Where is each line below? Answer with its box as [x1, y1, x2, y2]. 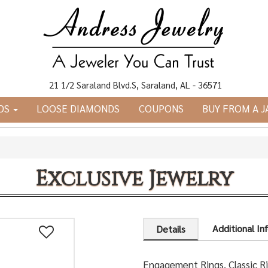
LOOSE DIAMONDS [36, 102, 120, 115]
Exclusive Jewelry [35, 165, 233, 194]
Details [156, 223, 185, 236]
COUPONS [138, 102, 184, 115]
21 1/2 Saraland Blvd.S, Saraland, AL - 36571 [46, 79, 222, 91]
